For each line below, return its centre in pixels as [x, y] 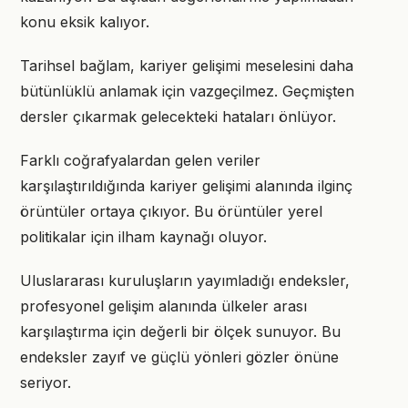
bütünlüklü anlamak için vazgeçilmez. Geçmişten [187, 91]
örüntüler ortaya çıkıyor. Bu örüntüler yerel [171, 211]
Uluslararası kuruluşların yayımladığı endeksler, [185, 280]
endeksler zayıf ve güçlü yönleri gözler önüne [179, 357]
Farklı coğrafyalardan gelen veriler [140, 160]
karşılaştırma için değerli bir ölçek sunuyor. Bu [180, 331]
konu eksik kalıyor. [85, 22]
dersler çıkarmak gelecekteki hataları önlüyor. [178, 117]
